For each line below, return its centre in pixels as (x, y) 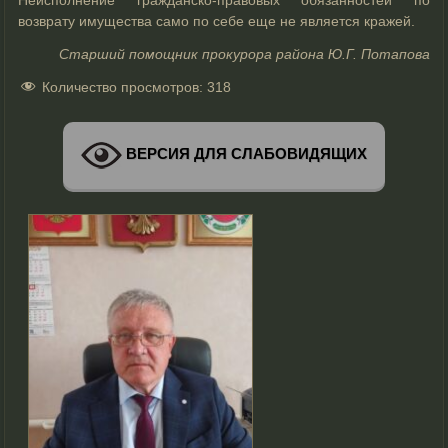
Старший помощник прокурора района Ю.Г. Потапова (244, 53)
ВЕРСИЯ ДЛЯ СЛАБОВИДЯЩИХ (244, 154)
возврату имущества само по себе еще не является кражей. (217, 20)
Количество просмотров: (123, 86)
